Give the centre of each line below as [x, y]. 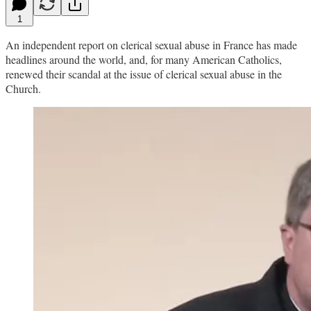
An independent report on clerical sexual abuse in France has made [151, 44]
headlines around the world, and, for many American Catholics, [144, 59]
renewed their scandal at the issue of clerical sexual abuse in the [144, 74]
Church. [23, 88]
